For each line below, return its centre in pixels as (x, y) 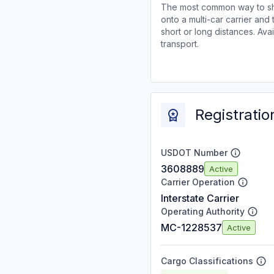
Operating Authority (203, 211)
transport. (180, 44)
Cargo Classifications (207, 261)
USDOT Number (194, 153)
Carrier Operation (198, 182)
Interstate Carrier (200, 198)
